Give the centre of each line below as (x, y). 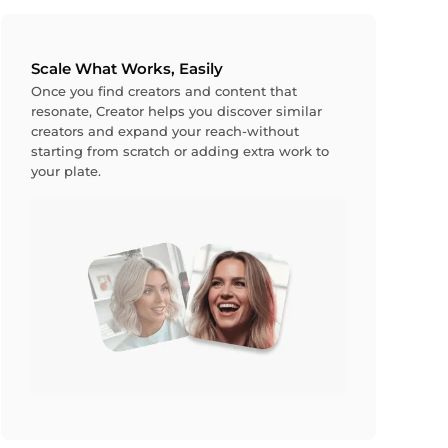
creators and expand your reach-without (164, 131)
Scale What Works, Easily (126, 69)
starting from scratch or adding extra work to (179, 151)
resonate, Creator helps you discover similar (176, 111)
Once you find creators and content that (163, 91)
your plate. (65, 171)
